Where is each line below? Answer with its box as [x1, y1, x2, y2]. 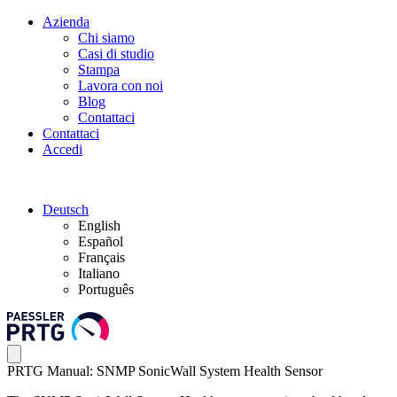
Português [78, 282, 134, 297]
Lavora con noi [78, 78, 163, 93]
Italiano [78, 266, 120, 281]
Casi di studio [78, 46, 154, 61]
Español [78, 234, 123, 249]
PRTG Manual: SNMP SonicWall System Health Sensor [7, 363, 323, 379]
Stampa [78, 62, 120, 77]
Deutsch [43, 202, 89, 217]
